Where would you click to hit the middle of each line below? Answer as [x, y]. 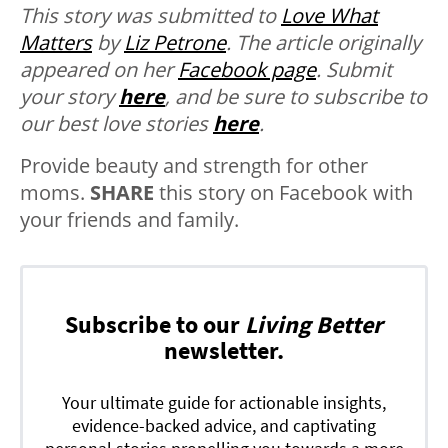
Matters [56, 42]
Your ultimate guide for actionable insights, [224, 402]
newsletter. [224, 350]
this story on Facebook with [283, 192]
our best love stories [116, 123]
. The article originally [323, 42]
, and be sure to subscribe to [296, 96]
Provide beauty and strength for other [194, 165]
